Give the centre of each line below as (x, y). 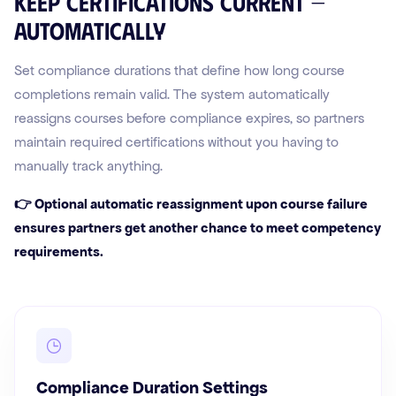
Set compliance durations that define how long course (179, 71)
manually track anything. (88, 166)
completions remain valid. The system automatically (172, 95)
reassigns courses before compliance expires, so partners (189, 118)
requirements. (59, 252)
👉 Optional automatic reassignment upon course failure (191, 204)
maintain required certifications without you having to (176, 142)
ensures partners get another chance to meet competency (198, 228)
